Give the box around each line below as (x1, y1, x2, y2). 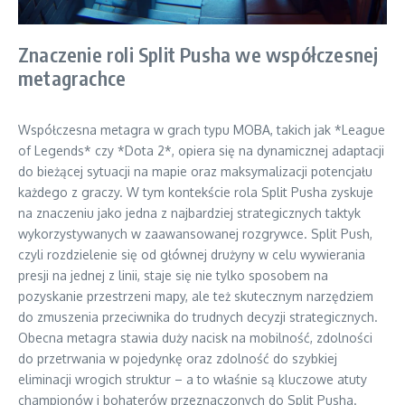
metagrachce (18, 64, 127, 90)
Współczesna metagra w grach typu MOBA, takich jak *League (18, 121, 385, 137)
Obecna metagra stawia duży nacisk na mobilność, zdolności (18, 329, 372, 345)
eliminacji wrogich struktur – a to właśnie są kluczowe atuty (18, 371, 367, 387)
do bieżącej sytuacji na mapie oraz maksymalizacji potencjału (18, 163, 372, 179)
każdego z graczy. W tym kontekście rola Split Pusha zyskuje (18, 184, 373, 200)
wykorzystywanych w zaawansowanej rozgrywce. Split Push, (18, 225, 372, 241)
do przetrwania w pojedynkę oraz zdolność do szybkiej (18, 350, 337, 366)
